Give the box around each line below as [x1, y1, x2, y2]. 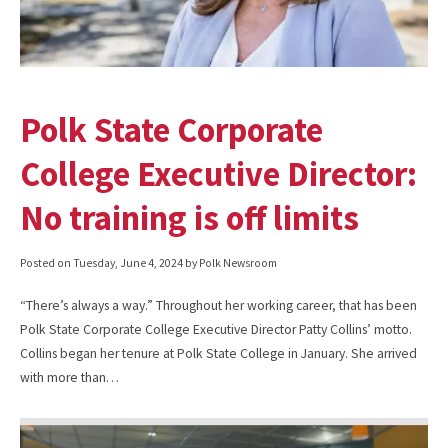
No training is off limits [20, 195, 359, 239]
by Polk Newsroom [183, 255, 277, 270]
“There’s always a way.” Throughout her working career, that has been [20, 296, 417, 314]
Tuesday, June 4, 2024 [73, 255, 183, 270]
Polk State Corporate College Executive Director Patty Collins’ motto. [20, 320, 412, 338]
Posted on [20, 255, 73, 270]
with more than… [20, 368, 119, 386]
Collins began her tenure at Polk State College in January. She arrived [20, 344, 417, 362]
